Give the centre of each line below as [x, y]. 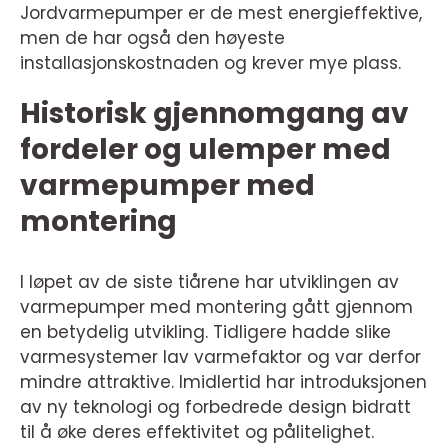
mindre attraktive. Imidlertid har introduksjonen [223, 381]
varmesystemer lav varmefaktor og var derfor [220, 356]
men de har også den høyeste [152, 37]
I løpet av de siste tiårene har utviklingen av [209, 281]
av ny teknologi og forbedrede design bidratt [215, 406]
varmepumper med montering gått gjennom [216, 306]
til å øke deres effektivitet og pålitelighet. [197, 431]
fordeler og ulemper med [205, 149]
